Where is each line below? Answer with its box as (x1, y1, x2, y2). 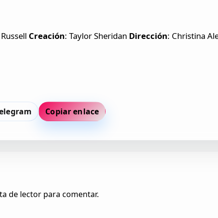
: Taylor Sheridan (65, 30, 129, 42)
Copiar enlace (45, 106, 99, 117)
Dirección (129, 30, 168, 42)
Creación (29, 30, 65, 42)
